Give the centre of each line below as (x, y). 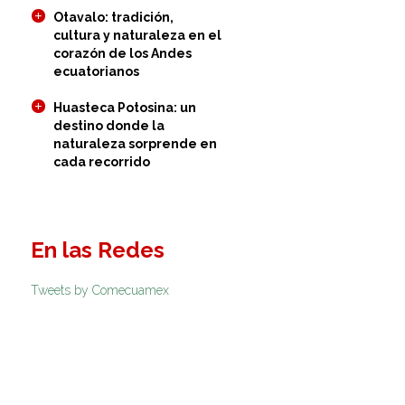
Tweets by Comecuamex (99, 290)
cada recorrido (101, 162)
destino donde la (108, 126)
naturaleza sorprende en (135, 144)
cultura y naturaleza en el (137, 35)
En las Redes (97, 250)
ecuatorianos (96, 71)
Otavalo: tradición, (113, 17)
